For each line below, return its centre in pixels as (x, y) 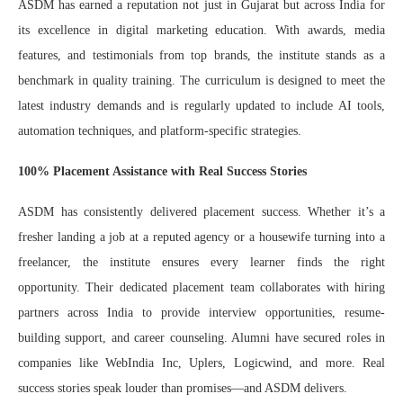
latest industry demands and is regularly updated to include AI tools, (201, 105)
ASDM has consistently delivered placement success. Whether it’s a (201, 211)
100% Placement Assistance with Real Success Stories (162, 171)
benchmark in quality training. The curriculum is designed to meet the (201, 80)
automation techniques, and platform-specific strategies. (160, 130)
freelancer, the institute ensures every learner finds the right (201, 262)
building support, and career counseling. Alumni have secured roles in (201, 337)
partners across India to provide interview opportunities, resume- (201, 312)
